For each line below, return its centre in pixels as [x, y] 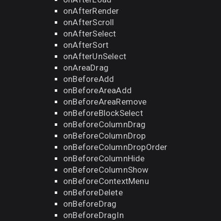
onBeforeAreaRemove [105, 102]
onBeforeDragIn [93, 215]
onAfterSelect [90, 34]
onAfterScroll [89, 22]
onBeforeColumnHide [104, 158]
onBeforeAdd [89, 79]
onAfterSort [86, 45]
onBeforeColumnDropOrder [115, 147]
